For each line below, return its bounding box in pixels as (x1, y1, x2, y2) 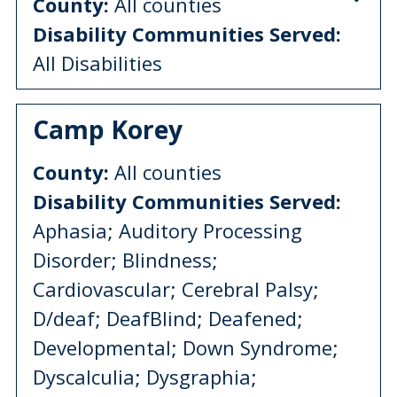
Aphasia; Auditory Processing (33, 216, 302, 244)
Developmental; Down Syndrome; (33, 333, 339, 361)
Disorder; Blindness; (33, 245, 218, 273)
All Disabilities (33, 49, 162, 76)
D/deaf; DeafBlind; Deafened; (33, 304, 303, 331)
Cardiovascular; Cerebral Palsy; (33, 275, 319, 302)
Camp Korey (33, 112, 183, 146)
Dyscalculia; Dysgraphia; (33, 362, 257, 390)
